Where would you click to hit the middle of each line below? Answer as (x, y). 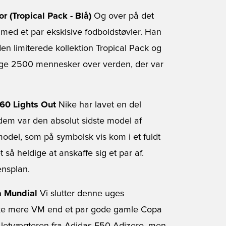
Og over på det (123, 16)
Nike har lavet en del (99, 105)
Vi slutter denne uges (81, 194)
